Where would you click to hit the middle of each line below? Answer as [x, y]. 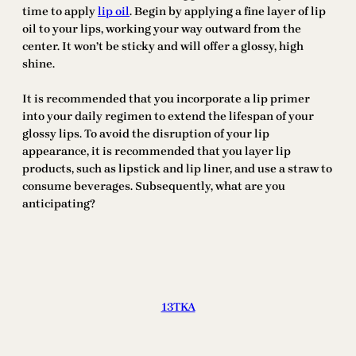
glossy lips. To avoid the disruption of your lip [146, 134]
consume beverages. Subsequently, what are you [154, 187]
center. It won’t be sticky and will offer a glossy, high [163, 47]
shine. [39, 64]
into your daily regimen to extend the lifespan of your [168, 117]
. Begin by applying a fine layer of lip [228, 12]
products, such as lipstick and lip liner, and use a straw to [177, 169]
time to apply [60, 12]
